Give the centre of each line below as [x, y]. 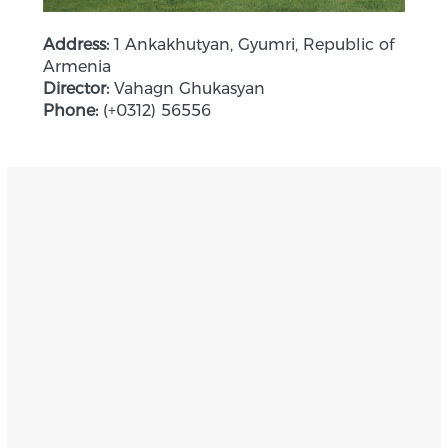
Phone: [70, 111]
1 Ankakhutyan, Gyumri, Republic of [251, 45]
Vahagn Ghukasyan [186, 89]
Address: [75, 45]
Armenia [76, 67]
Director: [75, 89]
